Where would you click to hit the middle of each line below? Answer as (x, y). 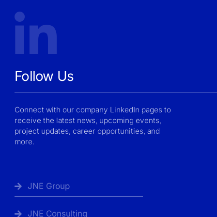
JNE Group (48, 186)
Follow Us (44, 76)
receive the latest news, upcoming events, (88, 121)
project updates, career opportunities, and (87, 131)
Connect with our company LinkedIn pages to (93, 110)
